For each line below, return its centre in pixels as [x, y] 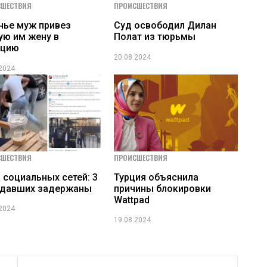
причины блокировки [162, 188]
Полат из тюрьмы [154, 37]
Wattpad [131, 200]
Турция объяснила [156, 177]
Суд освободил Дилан [165, 26]
